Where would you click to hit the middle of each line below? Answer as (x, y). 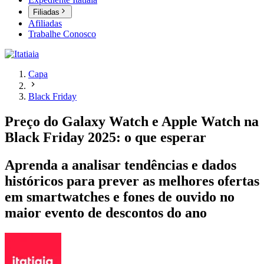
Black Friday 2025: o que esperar (105, 138)
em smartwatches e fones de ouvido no (120, 197)
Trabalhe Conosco (62, 34)
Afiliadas (45, 24)
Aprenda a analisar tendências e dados (121, 165)
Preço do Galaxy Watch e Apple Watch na (132, 122)
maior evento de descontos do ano (106, 213)
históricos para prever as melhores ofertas (132, 181)
